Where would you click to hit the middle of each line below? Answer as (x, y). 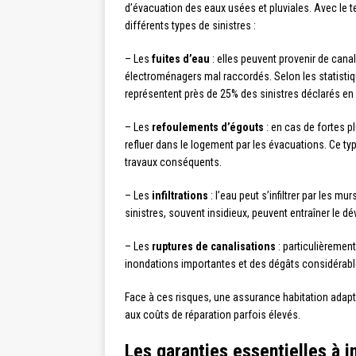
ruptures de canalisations (214, 247)
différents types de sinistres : (190, 26)
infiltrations (180, 196)
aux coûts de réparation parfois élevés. (213, 315)
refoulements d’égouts (208, 128)
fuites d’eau (181, 59)
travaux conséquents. (173, 163)
